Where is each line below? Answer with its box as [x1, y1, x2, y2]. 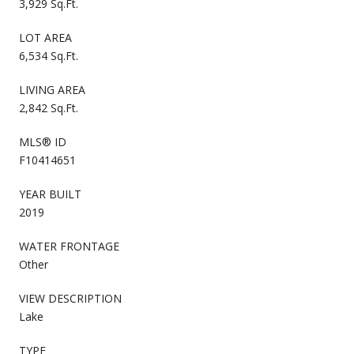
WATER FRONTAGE [19, 238, 119, 254]
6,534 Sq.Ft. [19, 47, 78, 63]
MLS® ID [19, 134, 66, 149]
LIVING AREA [19, 81, 85, 97]
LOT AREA [19, 29, 72, 45]
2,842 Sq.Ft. [19, 100, 78, 115]
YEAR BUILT [19, 186, 81, 201]
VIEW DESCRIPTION [19, 290, 122, 306]
